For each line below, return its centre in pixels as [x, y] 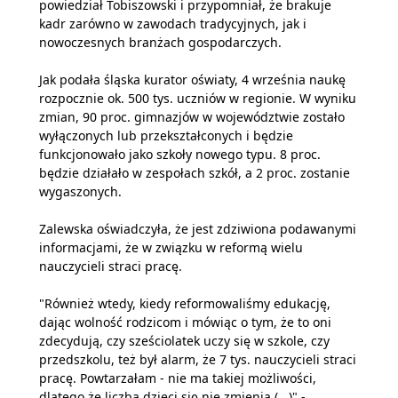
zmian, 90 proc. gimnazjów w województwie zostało [192, 117]
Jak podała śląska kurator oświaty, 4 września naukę [192, 80]
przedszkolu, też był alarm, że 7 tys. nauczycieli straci [198, 359]
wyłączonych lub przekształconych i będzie [166, 135]
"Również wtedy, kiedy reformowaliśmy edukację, [185, 303]
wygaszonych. [80, 191]
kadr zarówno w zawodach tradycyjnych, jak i [173, 24]
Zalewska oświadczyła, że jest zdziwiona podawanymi [198, 229]
